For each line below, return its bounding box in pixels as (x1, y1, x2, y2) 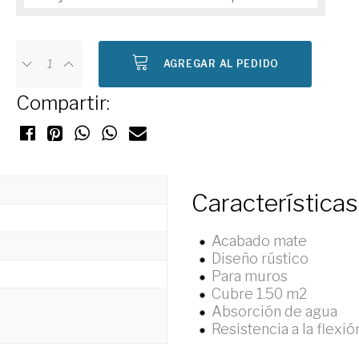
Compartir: (16, 91, 111, 115)
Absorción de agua (212, 303, 337, 320)
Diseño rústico (212, 250, 309, 267)
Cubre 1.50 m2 (212, 285, 307, 302)
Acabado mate (212, 232, 307, 249)
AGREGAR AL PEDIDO (163, 58, 280, 70)
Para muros (212, 268, 288, 284)
